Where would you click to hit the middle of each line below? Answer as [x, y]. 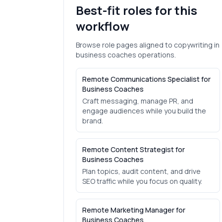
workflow [103, 26]
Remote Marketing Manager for [134, 210]
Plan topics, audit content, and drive [141, 171]
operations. [156, 55]
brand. [93, 121]
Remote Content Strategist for [134, 149]
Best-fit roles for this [137, 10]
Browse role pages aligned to [125, 45]
